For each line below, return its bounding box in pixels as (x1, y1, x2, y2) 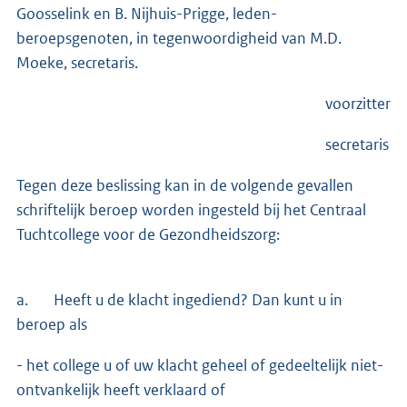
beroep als (16, 313, 87, 334)
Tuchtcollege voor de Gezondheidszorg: (16, 223, 280, 244)
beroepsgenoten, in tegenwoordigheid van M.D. (16, 27, 342, 48)
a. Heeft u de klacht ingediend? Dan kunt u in (16, 289, 342, 310)
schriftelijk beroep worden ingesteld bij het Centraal (16, 199, 366, 220)
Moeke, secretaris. (16, 52, 138, 73)
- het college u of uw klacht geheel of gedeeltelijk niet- (16, 354, 383, 375)
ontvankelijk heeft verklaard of (16, 379, 225, 400)
